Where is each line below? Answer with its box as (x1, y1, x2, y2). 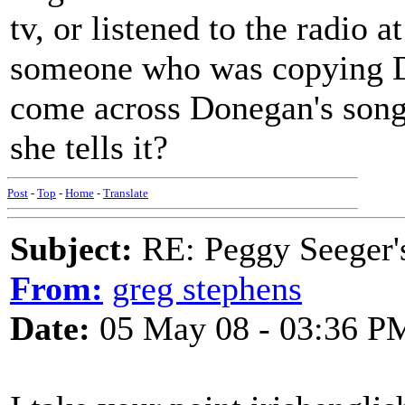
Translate (103, 186, 148, 200)
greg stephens (112, 269, 302, 307)
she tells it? (10, 128, 168, 166)
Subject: (10, 230, 133, 268)
